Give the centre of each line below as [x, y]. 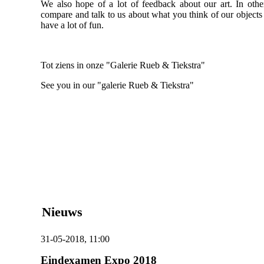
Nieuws [62, 212]
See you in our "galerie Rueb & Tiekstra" [117, 85]
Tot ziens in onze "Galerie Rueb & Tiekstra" [123, 65]
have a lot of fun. [72, 25]
